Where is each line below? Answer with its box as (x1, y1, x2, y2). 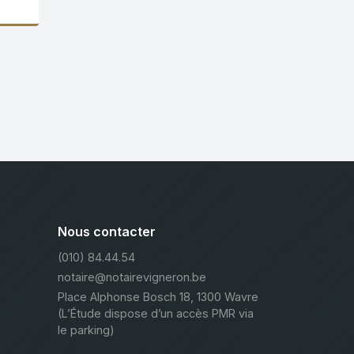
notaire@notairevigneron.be (58, 270, 206, 284)
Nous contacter (58, 224, 156, 240)
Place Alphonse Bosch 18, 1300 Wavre (58, 290, 258, 304)
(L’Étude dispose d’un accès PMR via (58, 307, 254, 321)
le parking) (58, 323, 115, 337)
